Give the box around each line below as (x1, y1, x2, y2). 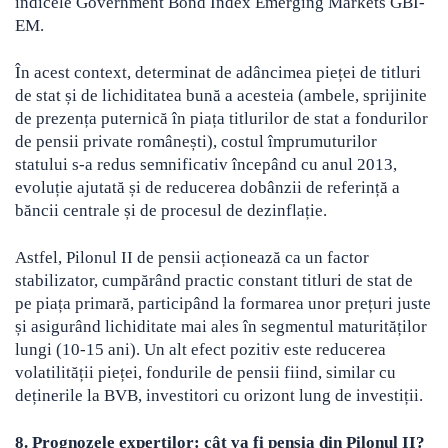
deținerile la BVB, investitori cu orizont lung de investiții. (15, 386, 423, 406)
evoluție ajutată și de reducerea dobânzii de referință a (15, 178, 400, 198)
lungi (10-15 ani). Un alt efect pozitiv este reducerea (15, 340, 386, 360)
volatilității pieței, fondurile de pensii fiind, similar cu (15, 363, 396, 383)
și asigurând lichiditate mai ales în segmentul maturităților (15, 317, 427, 337)
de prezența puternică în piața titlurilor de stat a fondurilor (15, 109, 428, 129)
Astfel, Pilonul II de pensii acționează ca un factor (15, 248, 369, 268)
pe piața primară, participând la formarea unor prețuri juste (15, 294, 431, 314)
